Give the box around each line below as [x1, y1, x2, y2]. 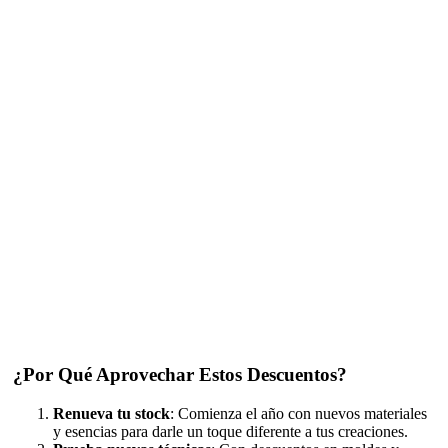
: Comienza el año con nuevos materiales [170, 404, 427, 422]
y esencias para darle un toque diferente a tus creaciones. [53, 422, 408, 440]
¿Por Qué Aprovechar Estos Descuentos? [13, 364, 347, 386]
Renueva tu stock [53, 404, 170, 422]
